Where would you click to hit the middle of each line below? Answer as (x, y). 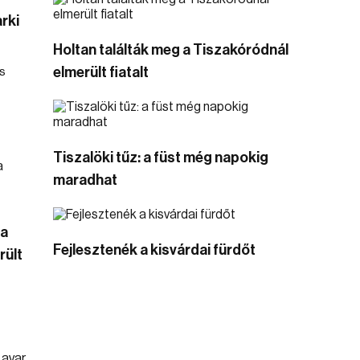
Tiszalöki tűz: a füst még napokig (161, 157)
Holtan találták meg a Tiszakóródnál (171, 50)
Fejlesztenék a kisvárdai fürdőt (154, 250)
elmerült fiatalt (101, 72)
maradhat (85, 180)
